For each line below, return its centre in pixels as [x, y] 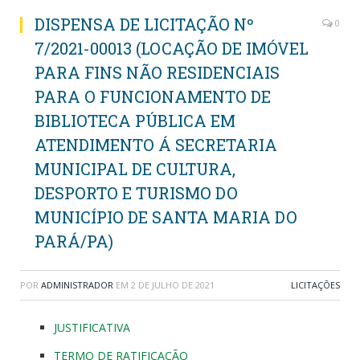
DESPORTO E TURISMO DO [136, 193]
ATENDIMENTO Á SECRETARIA [156, 145]
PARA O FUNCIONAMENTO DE [153, 97]
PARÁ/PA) [74, 241]
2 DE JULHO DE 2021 [173, 285]
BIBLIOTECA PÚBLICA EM [135, 121]
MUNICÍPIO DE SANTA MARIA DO [166, 217]
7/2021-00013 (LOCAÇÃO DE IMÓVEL [172, 49]
